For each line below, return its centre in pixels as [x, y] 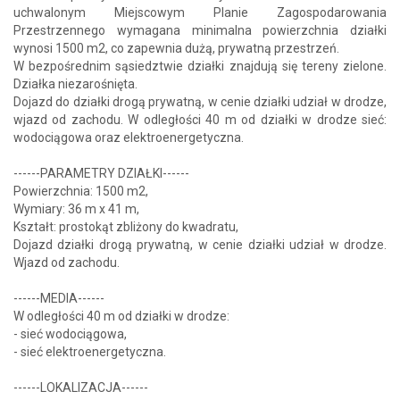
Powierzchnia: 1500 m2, [81, 191]
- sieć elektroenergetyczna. [90, 351]
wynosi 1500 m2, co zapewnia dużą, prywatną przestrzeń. [176, 48]
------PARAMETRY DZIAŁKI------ [101, 173]
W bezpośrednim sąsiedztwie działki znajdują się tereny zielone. [200, 66]
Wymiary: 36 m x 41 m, [76, 208]
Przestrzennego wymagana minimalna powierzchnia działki [200, 30]
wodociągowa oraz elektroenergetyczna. [129, 137]
